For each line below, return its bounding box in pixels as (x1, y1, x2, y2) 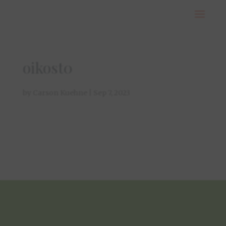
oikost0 (22, 58, 73, 78)
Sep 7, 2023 (93, 88, 130, 97)
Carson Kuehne (32, 88, 87, 97)
